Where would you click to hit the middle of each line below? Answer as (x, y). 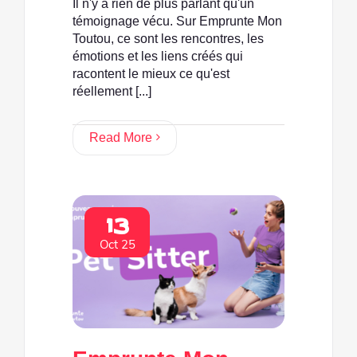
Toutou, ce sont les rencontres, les (168, 38)
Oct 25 (117, 244)
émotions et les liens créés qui (158, 56)
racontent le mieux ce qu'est (151, 73)
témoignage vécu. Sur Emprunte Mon (177, 21)
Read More (121, 137)
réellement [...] (112, 91)
